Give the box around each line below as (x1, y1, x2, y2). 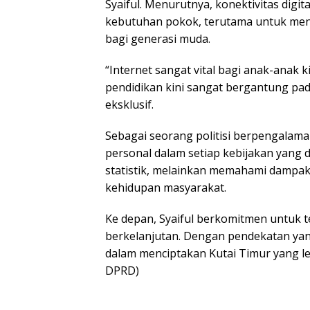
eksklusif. (105, 96, 154, 112)
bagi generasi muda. (105, 30, 210, 46)
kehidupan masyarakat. (105, 179, 226, 195)
